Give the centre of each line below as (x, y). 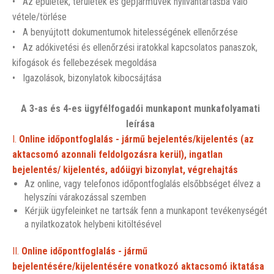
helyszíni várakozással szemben (85, 197)
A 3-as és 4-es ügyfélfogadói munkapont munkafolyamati (140, 109)
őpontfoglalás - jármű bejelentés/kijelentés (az (154, 139)
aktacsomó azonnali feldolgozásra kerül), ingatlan (117, 154)
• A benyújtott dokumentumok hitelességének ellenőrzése (125, 32)
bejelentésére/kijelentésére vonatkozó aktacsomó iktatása (138, 266)
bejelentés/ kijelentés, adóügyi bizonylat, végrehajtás (125, 170)
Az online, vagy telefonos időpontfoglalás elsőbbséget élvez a (143, 184)
